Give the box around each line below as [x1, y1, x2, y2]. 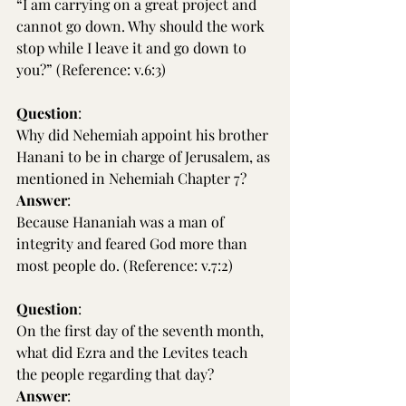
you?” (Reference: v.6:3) [16, 60, 166, 79]
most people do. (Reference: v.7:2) [16, 256, 233, 275]
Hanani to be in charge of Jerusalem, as [16, 147, 274, 166]
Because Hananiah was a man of [16, 212, 227, 231]
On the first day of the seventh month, [16, 321, 267, 340]
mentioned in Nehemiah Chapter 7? [16, 169, 246, 188]
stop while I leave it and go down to [16, 38, 250, 57]
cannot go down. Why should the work [16, 16, 268, 35]
